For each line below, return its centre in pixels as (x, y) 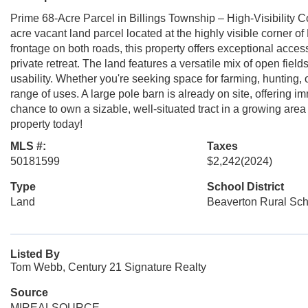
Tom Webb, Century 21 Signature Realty (108, 267)
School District (245, 187)
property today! (46, 124)
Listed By (35, 254)
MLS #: (28, 146)
